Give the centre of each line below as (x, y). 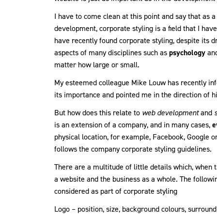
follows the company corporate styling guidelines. (133, 149)
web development (170, 113)
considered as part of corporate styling (116, 191)
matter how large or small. (97, 65)
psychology (187, 53)
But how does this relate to (98, 113)
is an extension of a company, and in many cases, (133, 125)
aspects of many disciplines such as (112, 53)
